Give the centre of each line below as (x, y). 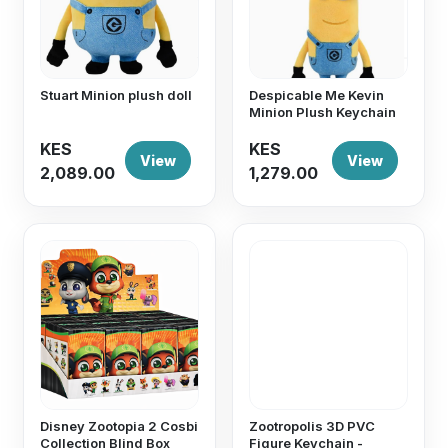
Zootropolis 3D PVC (312, 426)
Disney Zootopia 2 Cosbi (119, 426)
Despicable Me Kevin (316, 95)
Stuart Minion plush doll (116, 95)
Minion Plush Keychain (322, 112)
